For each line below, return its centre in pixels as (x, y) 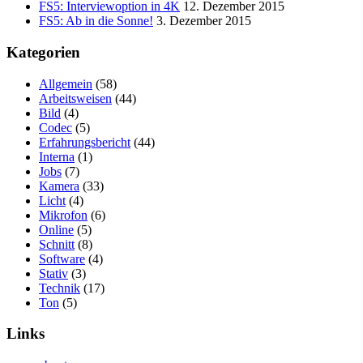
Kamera (59, 186)
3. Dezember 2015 (204, 21)
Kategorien (43, 53)
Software (62, 258)
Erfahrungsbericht (85, 142)
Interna (57, 156)
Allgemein (66, 83)
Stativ (53, 273)
